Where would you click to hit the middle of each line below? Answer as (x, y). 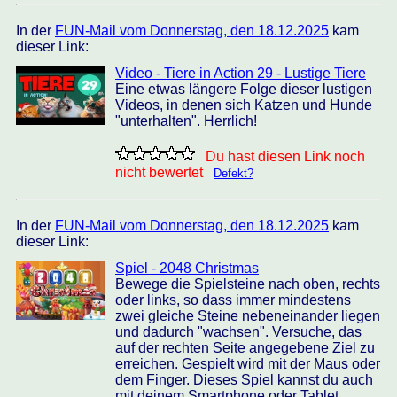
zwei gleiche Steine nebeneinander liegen (248, 316)
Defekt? (234, 173)
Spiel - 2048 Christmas (187, 268)
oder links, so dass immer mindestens (233, 300)
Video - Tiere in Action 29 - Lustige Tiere (241, 73)
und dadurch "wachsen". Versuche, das (238, 332)
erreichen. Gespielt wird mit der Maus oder (248, 364)
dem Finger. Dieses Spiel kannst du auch (244, 380)
